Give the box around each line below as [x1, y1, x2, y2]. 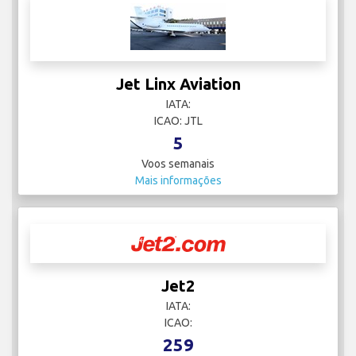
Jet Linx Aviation [115, 75, 241, 94]
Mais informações [134, 174, 222, 188]
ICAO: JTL [153, 114, 203, 128]
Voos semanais [141, 157, 215, 171]
